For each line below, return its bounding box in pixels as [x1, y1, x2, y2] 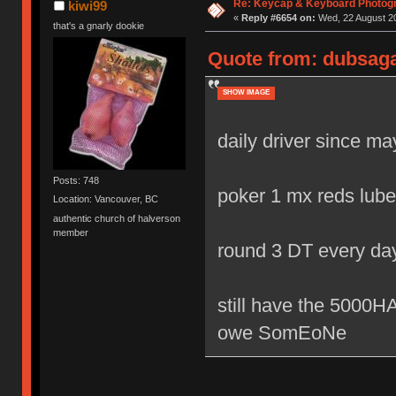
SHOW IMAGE [222, 88, 270, 96]
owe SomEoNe [217, 321, 346, 344]
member [53, 226, 89, 238]
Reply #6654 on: [240, 11, 316, 23]
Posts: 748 [53, 174, 100, 186]
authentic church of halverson [53, 212, 181, 224]
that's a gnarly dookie [53, 19, 145, 31]
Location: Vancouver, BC [53, 194, 159, 205]
